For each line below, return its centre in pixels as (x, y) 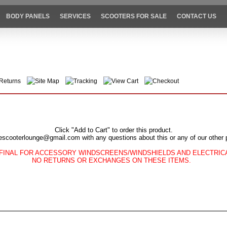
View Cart (125, 81)
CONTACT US (197, 16)
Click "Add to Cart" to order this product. (113, 130)
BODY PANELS (28, 16)
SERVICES (75, 16)
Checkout (165, 81)
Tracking (85, 81)
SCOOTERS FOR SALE (134, 16)
